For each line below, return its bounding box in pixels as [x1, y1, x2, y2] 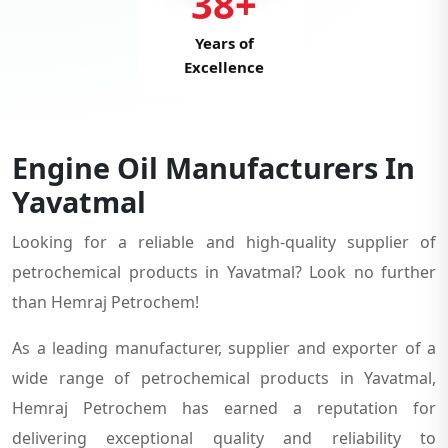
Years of [194, 38, 254, 59]
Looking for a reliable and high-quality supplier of [12, 230, 436, 253]
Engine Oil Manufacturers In [12, 147, 415, 187]
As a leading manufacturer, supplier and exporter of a [12, 336, 436, 359]
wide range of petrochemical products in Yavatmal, [12, 366, 436, 389]
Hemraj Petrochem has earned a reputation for [12, 396, 436, 419]
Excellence [184, 62, 264, 83]
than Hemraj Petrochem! [12, 290, 199, 313]
